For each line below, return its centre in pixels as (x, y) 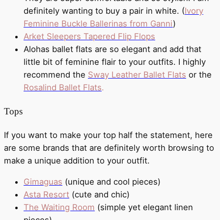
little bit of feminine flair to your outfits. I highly (115, 62)
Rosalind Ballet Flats (63, 87)
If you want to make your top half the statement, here (108, 135)
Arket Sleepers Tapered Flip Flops (89, 36)
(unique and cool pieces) (111, 182)
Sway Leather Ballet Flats (137, 74)
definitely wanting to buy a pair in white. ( (104, 11)
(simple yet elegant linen (144, 207)
